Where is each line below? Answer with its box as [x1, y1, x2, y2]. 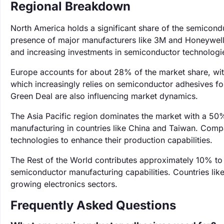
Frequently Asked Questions [10, 198, 176, 212]
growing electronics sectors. [10, 179, 117, 189]
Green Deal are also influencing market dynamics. [10, 91, 198, 101]
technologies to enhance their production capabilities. [10, 135, 212, 145]
